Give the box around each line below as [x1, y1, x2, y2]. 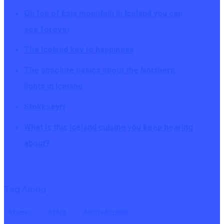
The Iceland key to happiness [24, 45, 134, 55]
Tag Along [4, 184, 46, 194]
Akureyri [9, 209, 30, 216]
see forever [24, 24, 70, 34]
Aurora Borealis [83, 208, 128, 216]
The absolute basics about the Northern [24, 65, 175, 75]
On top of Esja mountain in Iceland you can [24, 8, 182, 18]
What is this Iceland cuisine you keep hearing [24, 122, 193, 132]
